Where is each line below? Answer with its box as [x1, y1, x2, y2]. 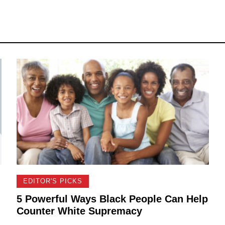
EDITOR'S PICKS [23, 177, 82, 185]
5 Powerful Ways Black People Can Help [16, 193, 208, 204]
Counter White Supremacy [16, 205, 142, 216]
